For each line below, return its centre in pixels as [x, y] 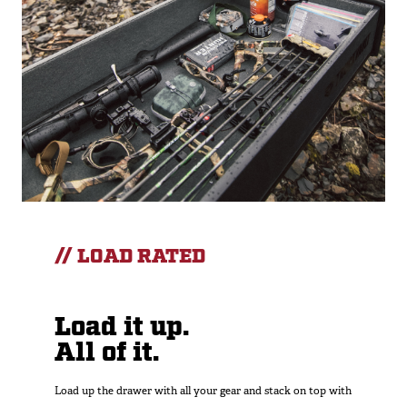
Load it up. [125, 328]
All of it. [107, 353]
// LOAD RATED [130, 256]
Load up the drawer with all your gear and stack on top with [203, 390]
